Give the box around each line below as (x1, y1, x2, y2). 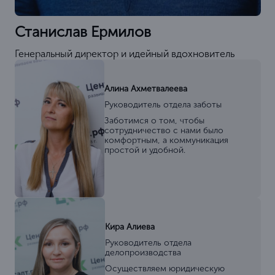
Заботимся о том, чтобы (104, 115, 205, 126)
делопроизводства (104, 247, 181, 258)
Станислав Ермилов (14, 22, 151, 41)
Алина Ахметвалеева (104, 83, 188, 94)
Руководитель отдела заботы (104, 99, 222, 110)
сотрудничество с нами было (104, 125, 224, 136)
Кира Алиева (104, 221, 155, 232)
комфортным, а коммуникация (104, 134, 229, 145)
